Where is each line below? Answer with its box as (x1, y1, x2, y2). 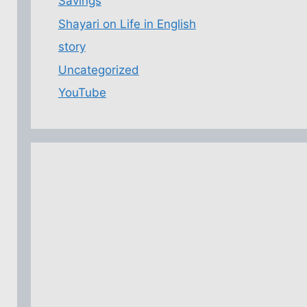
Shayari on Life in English (58, 16, 196, 31)
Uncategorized (58, 62, 139, 77)
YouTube (58, 86, 106, 99)
